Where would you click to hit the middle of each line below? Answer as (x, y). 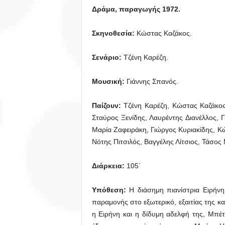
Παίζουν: (108, 105)
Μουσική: (109, 81)
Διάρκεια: (109, 166)
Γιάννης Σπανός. (152, 81)
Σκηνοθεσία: (114, 33)
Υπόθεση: (109, 190)
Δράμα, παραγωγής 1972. (136, 9)
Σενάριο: (107, 57)
